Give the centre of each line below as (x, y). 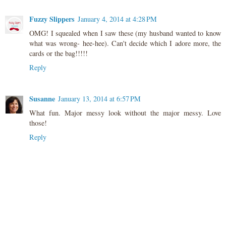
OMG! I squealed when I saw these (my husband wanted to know (125, 33)
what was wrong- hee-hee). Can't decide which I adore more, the (125, 43)
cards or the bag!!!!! (59, 53)
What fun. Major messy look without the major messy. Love (125, 113)
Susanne (42, 99)
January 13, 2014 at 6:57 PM (99, 99)
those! (38, 123)
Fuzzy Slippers (52, 19)
